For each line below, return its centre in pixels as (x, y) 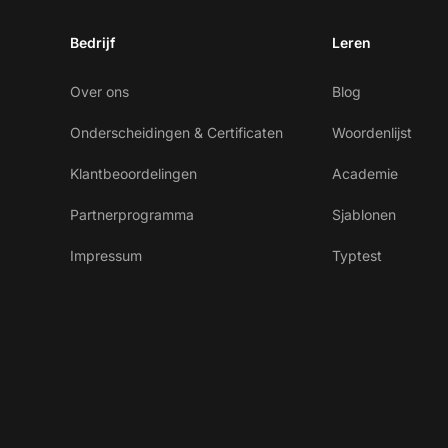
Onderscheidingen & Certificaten (176, 132)
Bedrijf (92, 42)
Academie (365, 173)
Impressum (106, 255)
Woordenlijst (372, 132)
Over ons (99, 91)
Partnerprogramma (132, 214)
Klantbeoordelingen (133, 173)
